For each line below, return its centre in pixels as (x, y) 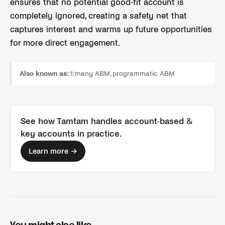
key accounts (48, 134)
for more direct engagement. (65, 43)
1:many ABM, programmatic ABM (123, 74)
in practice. (98, 134)
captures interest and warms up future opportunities (111, 30)
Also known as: (44, 74)
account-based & (158, 122)
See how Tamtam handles (73, 122)
